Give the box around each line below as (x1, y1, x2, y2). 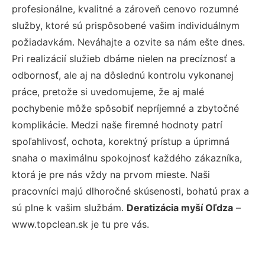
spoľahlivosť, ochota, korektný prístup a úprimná (12, 135, 230, 147)
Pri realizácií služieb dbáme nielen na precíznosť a (12, 53, 235, 64)
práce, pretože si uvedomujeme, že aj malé (12, 86, 204, 98)
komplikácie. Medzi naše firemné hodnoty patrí (12, 119, 222, 131)
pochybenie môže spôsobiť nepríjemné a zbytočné (12, 102, 239, 114)
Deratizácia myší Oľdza (127, 202, 233, 214)
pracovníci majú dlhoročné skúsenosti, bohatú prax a (12, 185, 249, 197)
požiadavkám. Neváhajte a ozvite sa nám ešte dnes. (12, 36, 245, 48)
